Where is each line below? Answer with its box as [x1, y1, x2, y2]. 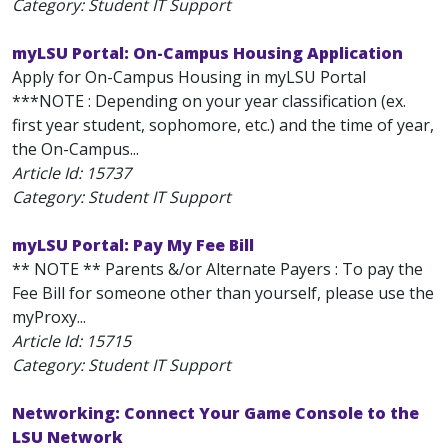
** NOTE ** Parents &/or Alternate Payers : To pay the [12, 258, 423, 280]
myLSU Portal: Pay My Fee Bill [12, 234, 254, 256]
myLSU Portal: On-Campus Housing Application [12, 42, 403, 64]
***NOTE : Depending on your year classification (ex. [12, 90, 406, 112]
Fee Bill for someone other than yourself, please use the [12, 282, 434, 304]
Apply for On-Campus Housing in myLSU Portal [12, 66, 366, 88]
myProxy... [12, 306, 86, 328]
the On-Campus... [12, 138, 139, 160]
